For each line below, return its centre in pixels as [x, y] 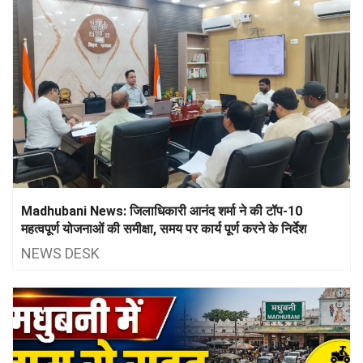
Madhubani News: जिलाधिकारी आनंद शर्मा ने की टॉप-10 [162, 211]
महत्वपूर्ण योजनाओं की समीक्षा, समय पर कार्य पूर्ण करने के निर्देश [164, 228]
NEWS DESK [60, 253]
